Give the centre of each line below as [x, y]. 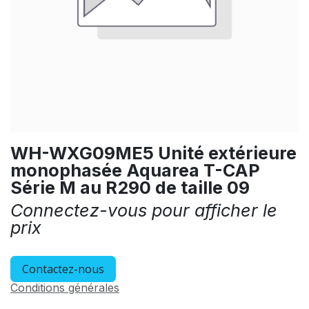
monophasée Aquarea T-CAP [135, 170]
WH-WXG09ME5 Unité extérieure [153, 153]
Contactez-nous [63, 269]
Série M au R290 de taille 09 [130, 188]
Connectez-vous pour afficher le [144, 210]
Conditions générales [65, 288]
